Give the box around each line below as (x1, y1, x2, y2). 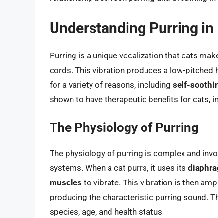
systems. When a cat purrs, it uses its (50, 163, 188, 173)
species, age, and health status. (50, 207, 164, 217)
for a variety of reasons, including (50, 79, 173, 90)
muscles (50, 178, 82, 188)
